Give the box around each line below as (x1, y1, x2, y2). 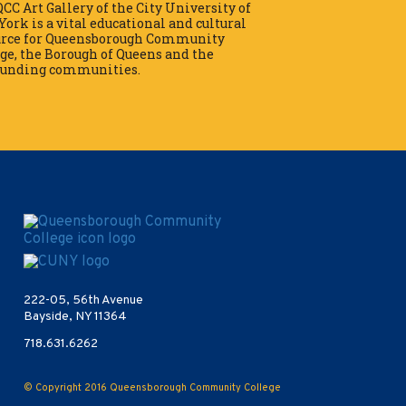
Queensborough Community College (110, 382, 282, 395)
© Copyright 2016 (24, 382, 111, 395)
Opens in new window (109, 251, 246, 270)
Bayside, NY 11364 (24, 309, 128, 325)
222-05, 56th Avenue (24, 293, 144, 309)
